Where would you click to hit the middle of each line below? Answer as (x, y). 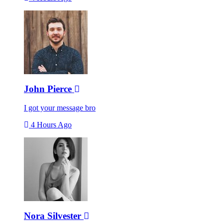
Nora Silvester (54, 216)
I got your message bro (60, 108)
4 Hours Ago (50, 125)
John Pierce (49, 89)
